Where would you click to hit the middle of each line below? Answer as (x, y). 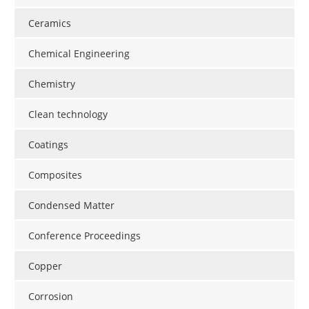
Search (226, 10)
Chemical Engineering (79, 54)
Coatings (48, 145)
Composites (55, 175)
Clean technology (68, 114)
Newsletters (71, 10)
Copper (45, 266)
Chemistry (52, 84)
